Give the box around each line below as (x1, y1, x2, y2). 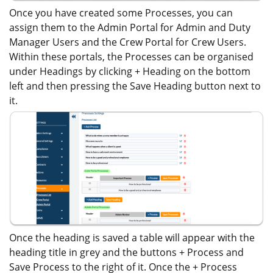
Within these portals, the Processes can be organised (9, 50, 253, 64)
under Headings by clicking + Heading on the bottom (9, 65, 250, 79)
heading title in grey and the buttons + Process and (9, 245, 244, 259)
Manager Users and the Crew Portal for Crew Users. (9, 35, 246, 49)
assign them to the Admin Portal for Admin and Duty (9, 21, 250, 35)
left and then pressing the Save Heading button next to (9, 79, 261, 93)
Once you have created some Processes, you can (9, 6, 233, 20)
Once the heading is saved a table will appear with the (9, 230, 255, 244)
